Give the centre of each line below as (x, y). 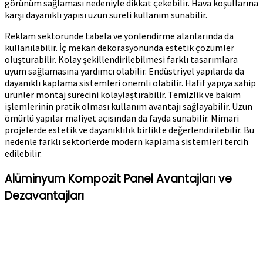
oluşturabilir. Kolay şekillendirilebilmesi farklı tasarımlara (121, 60)
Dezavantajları (44, 195)
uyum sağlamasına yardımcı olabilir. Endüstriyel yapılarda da (124, 71)
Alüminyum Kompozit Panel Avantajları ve (118, 178)
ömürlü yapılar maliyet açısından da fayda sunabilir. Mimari (122, 118)
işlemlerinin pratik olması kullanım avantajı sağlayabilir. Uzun (129, 107)
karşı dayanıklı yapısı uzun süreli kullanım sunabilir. (106, 15)
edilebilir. (23, 154)
